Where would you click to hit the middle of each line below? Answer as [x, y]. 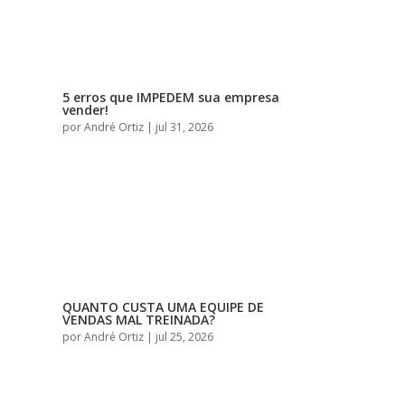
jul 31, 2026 [184, 127]
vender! [85, 110]
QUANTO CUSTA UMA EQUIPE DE [163, 307]
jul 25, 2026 [184, 337]
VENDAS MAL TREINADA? [138, 320]
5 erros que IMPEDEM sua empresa [170, 98]
